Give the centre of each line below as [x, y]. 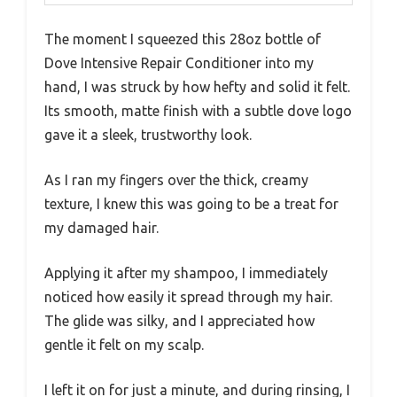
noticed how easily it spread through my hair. [188, 297]
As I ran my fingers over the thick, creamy [176, 180]
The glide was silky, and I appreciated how [179, 321]
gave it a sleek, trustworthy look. [148, 135]
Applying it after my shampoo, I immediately [186, 273]
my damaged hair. [101, 228]
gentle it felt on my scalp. [124, 345]
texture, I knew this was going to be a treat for [191, 204]
